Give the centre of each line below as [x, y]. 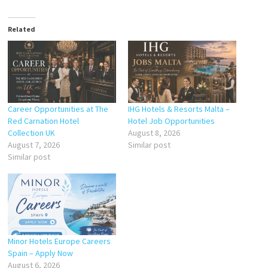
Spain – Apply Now [40, 253]
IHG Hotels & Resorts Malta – [179, 109]
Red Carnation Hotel [43, 121]
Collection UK [31, 133]
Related [21, 29]
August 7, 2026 [33, 144]
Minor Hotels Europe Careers [59, 241]
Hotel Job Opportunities [171, 121]
